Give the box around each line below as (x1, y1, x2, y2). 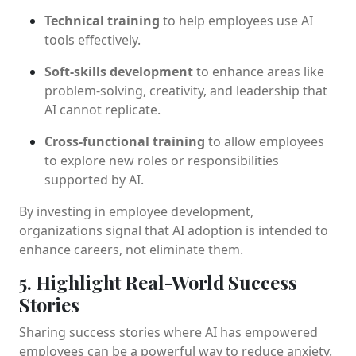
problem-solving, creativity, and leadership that (44, 81, 327, 99)
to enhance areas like (193, 62, 324, 80)
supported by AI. (44, 170, 144, 188)
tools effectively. (44, 30, 141, 48)
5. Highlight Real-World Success (19, 269, 297, 295)
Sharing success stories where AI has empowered (19, 323, 318, 341)
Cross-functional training (44, 132, 205, 150)
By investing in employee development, (19, 202, 253, 220)
